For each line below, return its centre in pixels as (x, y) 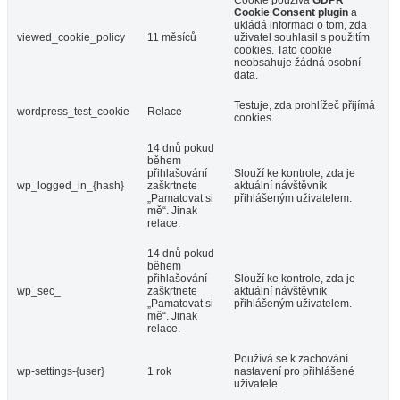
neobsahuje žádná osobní (297, 62)
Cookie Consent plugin (291, 12)
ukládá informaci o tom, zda (300, 25)
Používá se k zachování (291, 358)
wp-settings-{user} (61, 371)
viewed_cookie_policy (71, 37)
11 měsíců (172, 37)
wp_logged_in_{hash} (71, 185)
